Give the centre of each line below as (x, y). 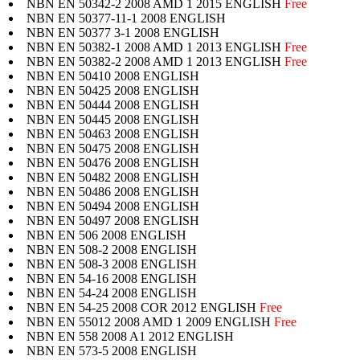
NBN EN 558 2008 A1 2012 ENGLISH (130, 336)
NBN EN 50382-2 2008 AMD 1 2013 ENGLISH (155, 61)
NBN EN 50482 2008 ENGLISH (113, 177)
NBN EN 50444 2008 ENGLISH (113, 104)
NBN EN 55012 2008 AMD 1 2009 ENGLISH (150, 321)
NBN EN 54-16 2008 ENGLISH (112, 278)
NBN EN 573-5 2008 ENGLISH (112, 350)
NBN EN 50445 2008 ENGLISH (113, 119)
